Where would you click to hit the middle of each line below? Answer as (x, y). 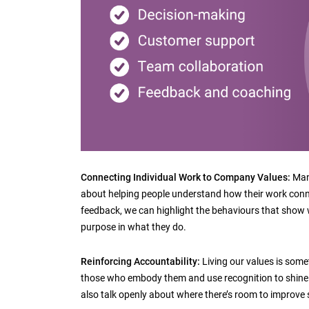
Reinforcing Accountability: (140, 261)
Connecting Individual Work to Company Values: (186, 177)
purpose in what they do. (133, 227)
